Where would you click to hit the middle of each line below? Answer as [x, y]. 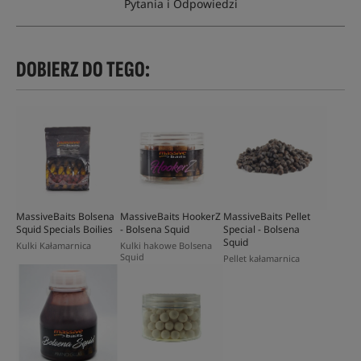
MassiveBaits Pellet [267, 217]
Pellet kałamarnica [262, 259]
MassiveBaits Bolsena [65, 217]
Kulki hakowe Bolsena [166, 246]
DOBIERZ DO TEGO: [83, 70]
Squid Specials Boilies [64, 230]
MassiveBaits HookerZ [170, 217]
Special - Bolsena [262, 230]
